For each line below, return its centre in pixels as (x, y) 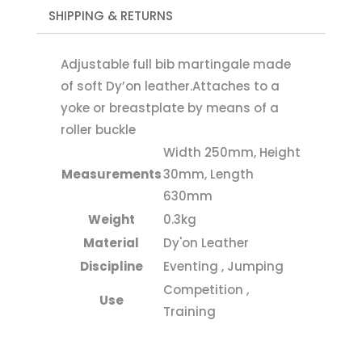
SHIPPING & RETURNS (110, 15)
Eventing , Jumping (223, 266)
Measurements (111, 174)
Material (112, 242)
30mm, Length (208, 174)
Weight (111, 219)
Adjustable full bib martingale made (175, 64)
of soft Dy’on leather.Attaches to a (170, 86)
